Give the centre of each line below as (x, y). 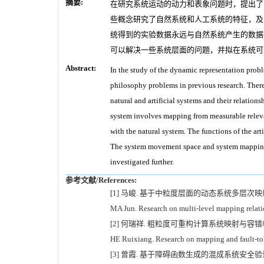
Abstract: (81, 68)
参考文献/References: (101, 180)
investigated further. (142, 161)
